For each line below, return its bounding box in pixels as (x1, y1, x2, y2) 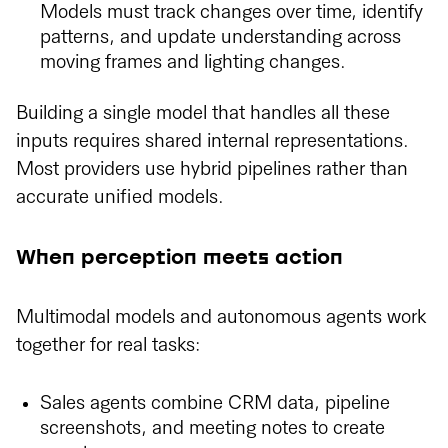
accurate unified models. (16, 186, 224, 209)
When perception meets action (16, 247, 343, 268)
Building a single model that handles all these (16, 102, 390, 125)
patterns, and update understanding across (40, 26, 401, 49)
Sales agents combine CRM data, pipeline (40, 392, 390, 415)
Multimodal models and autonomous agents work (16, 306, 426, 329)
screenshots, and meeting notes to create (40, 417, 385, 440)
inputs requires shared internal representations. (16, 130, 409, 153)
